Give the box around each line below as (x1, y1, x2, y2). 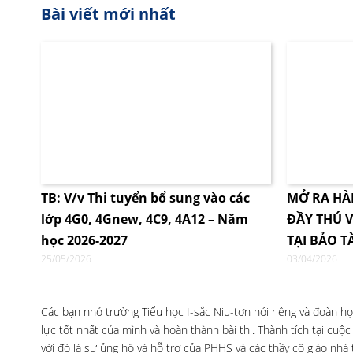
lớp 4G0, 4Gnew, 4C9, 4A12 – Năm (41, 210, 248, 228)
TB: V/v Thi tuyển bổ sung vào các (41, 189, 250, 206)
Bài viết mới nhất (41, 3, 176, 24)
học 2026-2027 (41, 232, 128, 249)
